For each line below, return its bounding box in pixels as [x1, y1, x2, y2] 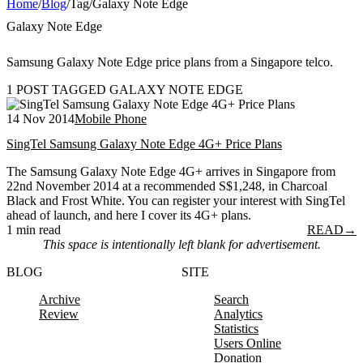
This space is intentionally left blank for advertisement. [42, 237, 321, 252]
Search [214, 293, 249, 307]
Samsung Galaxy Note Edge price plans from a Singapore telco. [6, 54, 333, 69]
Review [39, 307, 79, 322]
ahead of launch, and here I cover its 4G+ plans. [6, 208, 251, 223]
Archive [39, 293, 80, 307]
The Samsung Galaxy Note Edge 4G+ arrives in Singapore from [6, 164, 335, 179]
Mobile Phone [75, 111, 147, 126]
